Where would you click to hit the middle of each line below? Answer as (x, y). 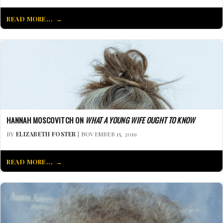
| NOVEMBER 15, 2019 (107, 134)
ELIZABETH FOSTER (46, 134)
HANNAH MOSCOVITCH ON (46, 120)
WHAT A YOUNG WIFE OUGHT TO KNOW (140, 120)
